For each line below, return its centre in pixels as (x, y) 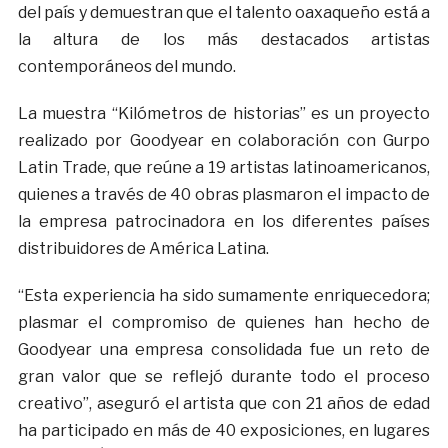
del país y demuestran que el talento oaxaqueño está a (224, 13)
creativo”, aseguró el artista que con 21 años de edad (224, 404)
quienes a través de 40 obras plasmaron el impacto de (224, 195)
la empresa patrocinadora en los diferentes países (224, 222)
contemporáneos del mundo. (126, 67)
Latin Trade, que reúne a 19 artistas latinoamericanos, (224, 168)
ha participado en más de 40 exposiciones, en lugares (224, 431)
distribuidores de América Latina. (143, 249)
